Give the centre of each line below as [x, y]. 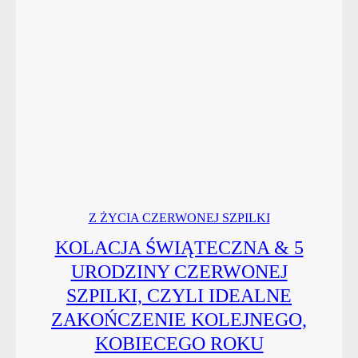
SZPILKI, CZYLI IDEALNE [179, 295]
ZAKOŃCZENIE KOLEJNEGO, [179, 319]
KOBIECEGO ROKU [179, 343]
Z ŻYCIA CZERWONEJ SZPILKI [179, 217]
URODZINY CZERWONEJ [179, 271]
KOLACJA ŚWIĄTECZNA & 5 [179, 247]
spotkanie [245, 19]
